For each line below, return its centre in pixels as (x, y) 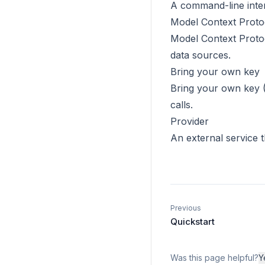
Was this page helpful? (214, 258)
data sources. (201, 55)
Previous (186, 208)
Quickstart (193, 222)
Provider (190, 121)
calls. (182, 105)
